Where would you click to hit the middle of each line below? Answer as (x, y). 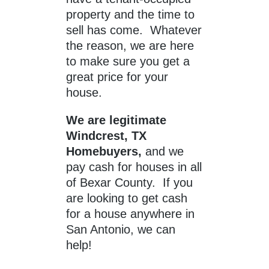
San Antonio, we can (121, 230)
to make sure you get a (128, 62)
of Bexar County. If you (129, 183)
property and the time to (130, 15)
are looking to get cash (127, 198)
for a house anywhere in (130, 214)
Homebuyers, (106, 152)
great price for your (117, 77)
